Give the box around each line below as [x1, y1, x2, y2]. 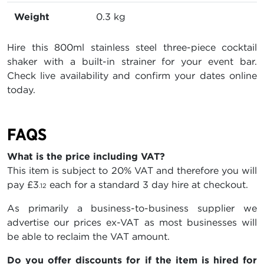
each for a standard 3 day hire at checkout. [47, 178, 248, 190]
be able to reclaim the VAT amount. [7, 230, 170, 242]
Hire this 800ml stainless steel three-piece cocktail [7, 41, 257, 53]
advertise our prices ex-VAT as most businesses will [7, 216, 257, 228]
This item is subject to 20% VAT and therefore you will [7, 164, 257, 176]
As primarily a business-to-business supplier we [7, 202, 257, 214]
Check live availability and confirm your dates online [7, 69, 257, 81]
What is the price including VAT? [7, 150, 165, 162]
